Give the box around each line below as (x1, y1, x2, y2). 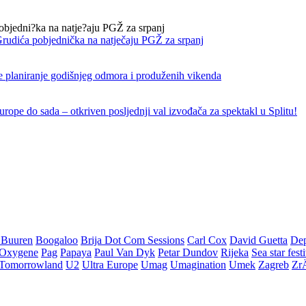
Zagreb (258, 259, 289, 271)
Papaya (60, 247, 92, 259)
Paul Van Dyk (94, 247, 155, 259)
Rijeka (221, 247, 249, 259)
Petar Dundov (158, 247, 218, 259)
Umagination (170, 259, 226, 271)
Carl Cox (187, 234, 227, 247)
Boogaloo (36, 234, 78, 247)
